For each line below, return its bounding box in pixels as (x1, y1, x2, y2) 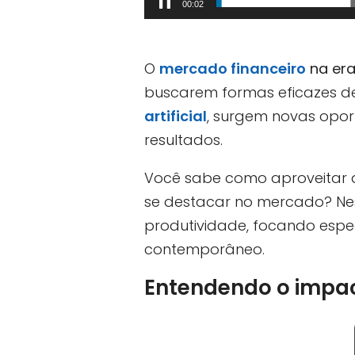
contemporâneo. (144, 239, 265, 259)
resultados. (144, 129, 223, 150)
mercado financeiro (159, 58, 306, 78)
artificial (144, 105, 207, 126)
